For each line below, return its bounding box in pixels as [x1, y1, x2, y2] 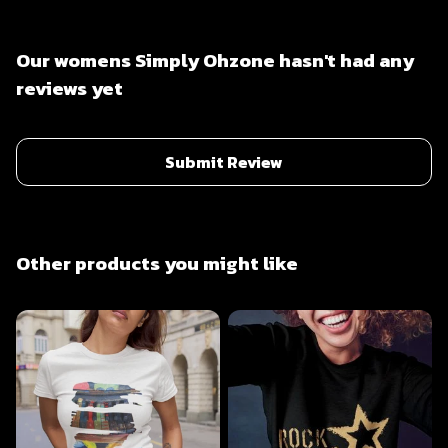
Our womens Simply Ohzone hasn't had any [16, 46, 414, 76]
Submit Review [165, 150, 283, 175]
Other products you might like [16, 249, 298, 279]
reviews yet [16, 74, 123, 104]
